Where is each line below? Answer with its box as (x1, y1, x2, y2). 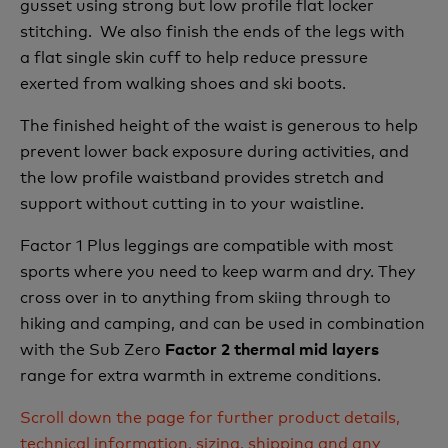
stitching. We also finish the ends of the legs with (20, 18, 405, 41)
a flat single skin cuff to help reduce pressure (20, 44, 368, 67)
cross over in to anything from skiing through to (20, 284, 391, 307)
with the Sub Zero (20, 336, 165, 359)
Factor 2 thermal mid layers (165, 337, 379, 359)
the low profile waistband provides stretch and (20, 164, 384, 187)
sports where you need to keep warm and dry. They (20, 258, 415, 281)
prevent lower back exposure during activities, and (20, 138, 409, 161)
